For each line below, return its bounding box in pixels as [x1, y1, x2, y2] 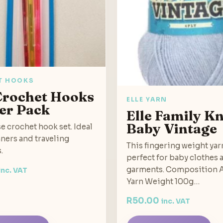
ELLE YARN [126, 95, 168, 103]
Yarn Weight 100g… [126, 176, 200, 186]
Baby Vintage [126, 119, 217, 137]
